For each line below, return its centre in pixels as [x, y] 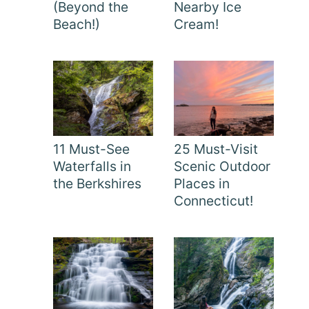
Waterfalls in [92, 167]
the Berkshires [97, 184]
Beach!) [77, 24]
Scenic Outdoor [222, 167]
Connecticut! [213, 201]
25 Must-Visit [216, 149]
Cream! [196, 24]
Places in [202, 184]
